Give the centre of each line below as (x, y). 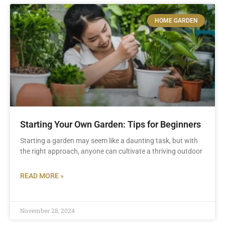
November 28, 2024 (47, 210)
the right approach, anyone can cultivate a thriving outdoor (111, 151)
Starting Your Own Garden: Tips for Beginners (110, 124)
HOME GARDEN (176, 21)
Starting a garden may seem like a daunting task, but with (109, 141)
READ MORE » (42, 176)
